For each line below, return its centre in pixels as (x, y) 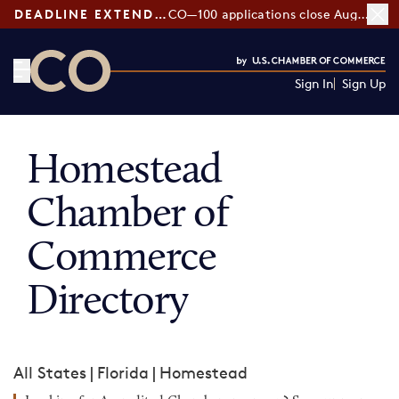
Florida (123, 372)
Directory (108, 303)
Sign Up (363, 83)
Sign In (314, 83)
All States (50, 372)
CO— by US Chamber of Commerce (162, 102)
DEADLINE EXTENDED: (160, 14)
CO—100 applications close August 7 (362, 14)
